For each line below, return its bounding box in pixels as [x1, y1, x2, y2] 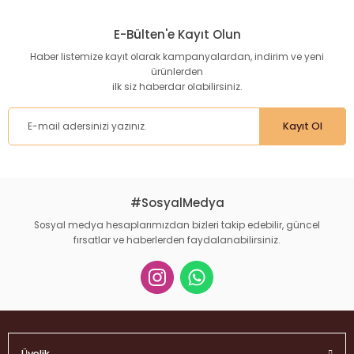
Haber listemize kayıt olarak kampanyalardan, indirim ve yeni [30, 51, 324, 63]
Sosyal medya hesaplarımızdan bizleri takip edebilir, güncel [34, 219, 320, 232]
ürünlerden [151, 66, 203, 78]
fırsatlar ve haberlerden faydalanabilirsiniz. [73, 234, 281, 247]
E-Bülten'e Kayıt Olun [113, 26, 241, 43]
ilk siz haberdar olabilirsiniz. [111, 81, 243, 93]
